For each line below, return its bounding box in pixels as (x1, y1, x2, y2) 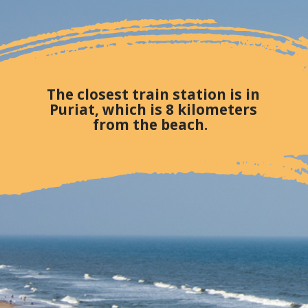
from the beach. (92, 115, 214, 135)
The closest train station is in (47, 85, 261, 104)
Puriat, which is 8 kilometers (49, 100, 258, 120)
